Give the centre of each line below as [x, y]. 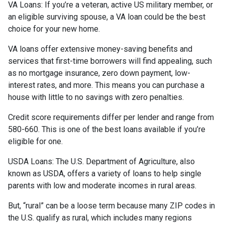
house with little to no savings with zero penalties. [97, 97]
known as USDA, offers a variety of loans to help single [105, 173]
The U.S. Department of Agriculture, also [125, 161]
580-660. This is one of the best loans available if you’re [107, 129]
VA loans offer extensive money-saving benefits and [100, 49]
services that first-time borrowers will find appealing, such [110, 61]
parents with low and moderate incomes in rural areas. [102, 185]
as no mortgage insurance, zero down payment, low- [99, 73]
